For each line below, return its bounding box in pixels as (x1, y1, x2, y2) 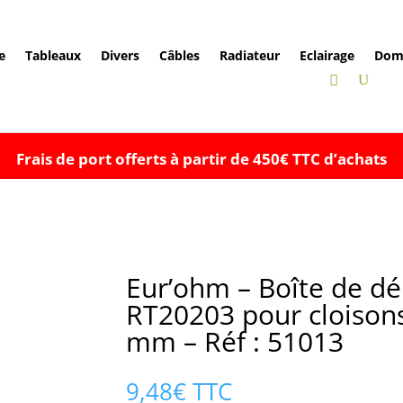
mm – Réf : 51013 (126, 322, 345, 360)
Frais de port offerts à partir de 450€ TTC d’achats (16, 148, 387, 169)
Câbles (158, 47, 200, 64)
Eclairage (299, 47, 354, 64)
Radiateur (219, 47, 280, 64)
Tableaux (24, 47, 81, 64)
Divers (100, 47, 139, 64)
